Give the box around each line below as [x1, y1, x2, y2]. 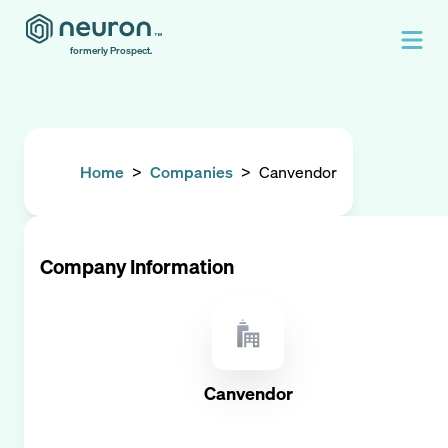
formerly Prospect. [70, 44, 152, 57]
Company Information [40, 253, 234, 280]
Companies [150, 161, 233, 183]
